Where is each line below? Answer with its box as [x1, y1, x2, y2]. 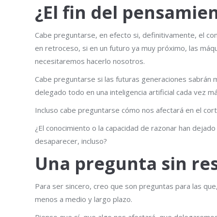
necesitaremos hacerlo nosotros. [35, 56, 145, 66]
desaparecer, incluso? [35, 136, 107, 146]
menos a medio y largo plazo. [35, 194, 132, 204]
